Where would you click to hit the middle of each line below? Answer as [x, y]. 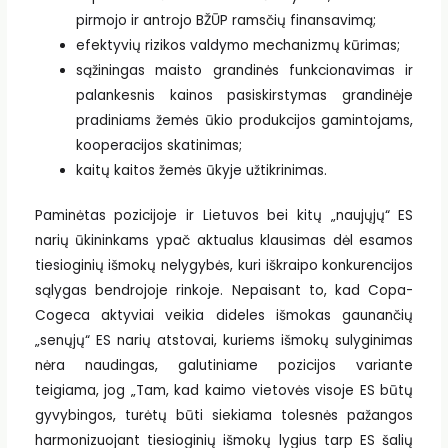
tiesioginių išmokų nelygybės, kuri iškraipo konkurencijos [224, 266]
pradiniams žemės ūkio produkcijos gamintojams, [244, 120]
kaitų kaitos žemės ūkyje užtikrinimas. [201, 170]
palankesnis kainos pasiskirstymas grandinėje [244, 95]
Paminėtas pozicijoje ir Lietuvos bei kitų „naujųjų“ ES [224, 216]
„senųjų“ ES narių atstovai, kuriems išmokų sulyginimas [224, 341]
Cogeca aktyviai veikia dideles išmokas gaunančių [224, 316]
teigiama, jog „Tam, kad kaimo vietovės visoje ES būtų [224, 391]
